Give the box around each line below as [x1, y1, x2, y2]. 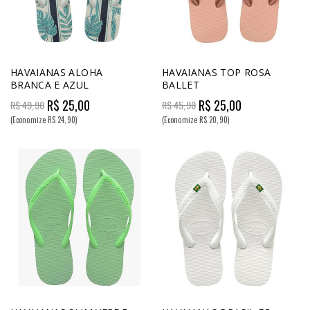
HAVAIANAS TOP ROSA [162, 65, 271, 79]
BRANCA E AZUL [10, 77, 89, 91]
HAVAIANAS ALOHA [10, 65, 103, 79]
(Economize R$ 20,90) [162, 113, 230, 125]
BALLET [162, 77, 200, 91]
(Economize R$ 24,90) [10, 113, 77, 125]
